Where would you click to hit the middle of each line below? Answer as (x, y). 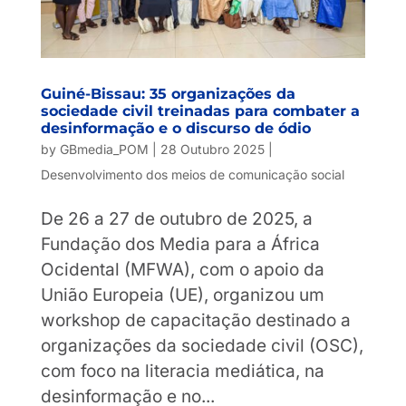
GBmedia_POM (104, 150)
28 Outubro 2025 (212, 150)
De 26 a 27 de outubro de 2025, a (176, 219)
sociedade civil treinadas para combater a (200, 111)
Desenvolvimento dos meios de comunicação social (192, 175)
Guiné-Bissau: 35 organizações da (168, 94)
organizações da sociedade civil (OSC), (202, 346)
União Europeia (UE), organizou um (182, 295)
